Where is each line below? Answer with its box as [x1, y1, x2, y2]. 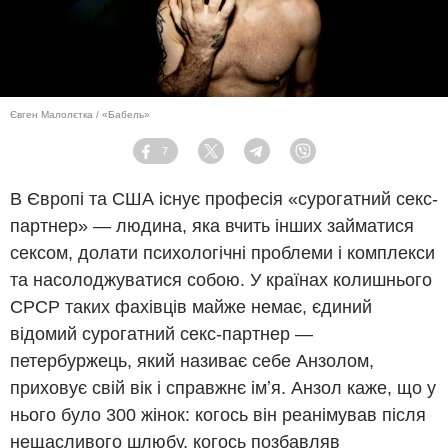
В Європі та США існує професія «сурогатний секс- [10, 189, 438, 210]
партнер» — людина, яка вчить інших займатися [10, 216, 414, 237]
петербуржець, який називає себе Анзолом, [10, 351, 374, 372]
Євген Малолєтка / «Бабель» [10, 109, 150, 121]
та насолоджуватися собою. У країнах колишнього [10, 270, 432, 291]
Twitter [223, 152, 256, 165]
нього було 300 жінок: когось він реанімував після [10, 405, 426, 426]
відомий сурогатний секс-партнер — [10, 324, 313, 345]
